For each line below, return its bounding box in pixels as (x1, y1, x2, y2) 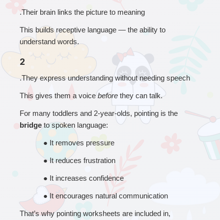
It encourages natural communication (50, 191, 168, 200)
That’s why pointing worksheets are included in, (20, 209, 170, 218)
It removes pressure (50, 138, 114, 147)
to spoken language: (42, 120, 108, 129)
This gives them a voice (20, 91, 98, 100)
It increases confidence (50, 173, 124, 182)
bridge (20, 120, 42, 129)
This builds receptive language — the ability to (20, 25, 165, 34)
